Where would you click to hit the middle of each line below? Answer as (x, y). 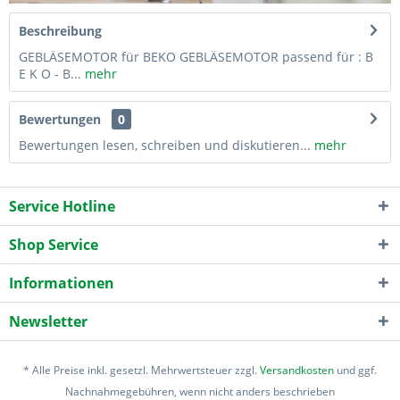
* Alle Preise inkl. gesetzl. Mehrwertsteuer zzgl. (142, 370)
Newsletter (48, 321)
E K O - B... (50, 73)
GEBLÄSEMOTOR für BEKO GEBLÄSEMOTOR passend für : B (196, 56)
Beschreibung (60, 30)
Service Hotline (62, 206)
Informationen (62, 283)
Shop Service (54, 244)
